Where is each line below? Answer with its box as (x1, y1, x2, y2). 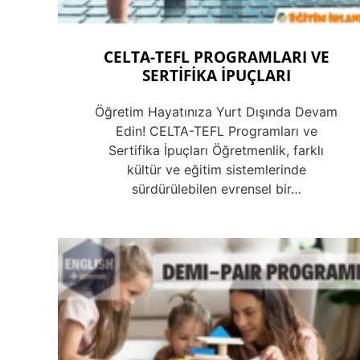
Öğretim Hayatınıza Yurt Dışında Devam (95, 104, 338, 121)
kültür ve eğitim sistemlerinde (126, 162, 306, 178)
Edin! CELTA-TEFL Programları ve (115, 123, 317, 140)
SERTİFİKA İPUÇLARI (141, 63, 291, 86)
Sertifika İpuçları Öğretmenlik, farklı (108, 142, 325, 159)
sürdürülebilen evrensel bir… (131, 181, 301, 198)
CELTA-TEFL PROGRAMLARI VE (103, 45, 329, 67)
